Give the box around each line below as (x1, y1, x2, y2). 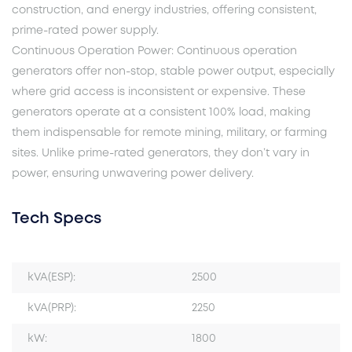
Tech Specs (12, 211, 101, 227)
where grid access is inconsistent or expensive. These (12, 87, 306, 97)
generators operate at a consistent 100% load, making (12, 108, 310, 118)
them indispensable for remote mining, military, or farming (12, 128, 327, 138)
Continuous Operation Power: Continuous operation (12, 46, 297, 57)
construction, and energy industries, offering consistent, (12, 5, 317, 16)
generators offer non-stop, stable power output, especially (12, 67, 335, 77)
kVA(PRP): (27, 303, 76, 313)
